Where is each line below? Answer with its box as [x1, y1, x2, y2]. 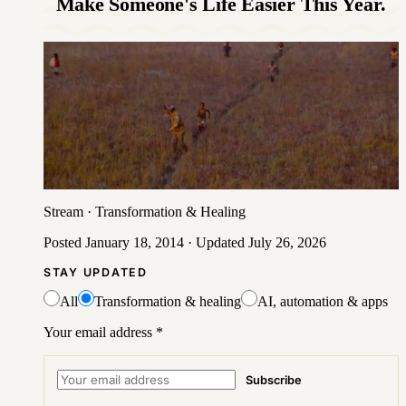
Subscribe [245, 373, 302, 388]
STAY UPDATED [43, 265, 148, 279]
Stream [43, 203, 83, 219]
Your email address [43, 324, 152, 340]
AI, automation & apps [257, 293, 388, 309]
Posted [43, 234, 85, 250]
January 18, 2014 [85, 234, 184, 250]
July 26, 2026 [248, 234, 326, 250]
